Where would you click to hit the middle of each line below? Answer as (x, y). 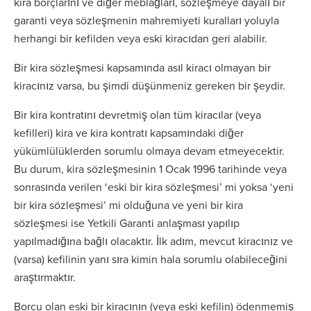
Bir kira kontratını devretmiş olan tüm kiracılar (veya (137, 115)
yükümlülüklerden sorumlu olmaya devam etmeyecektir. (149, 151)
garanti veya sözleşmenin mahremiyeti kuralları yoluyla (146, 20)
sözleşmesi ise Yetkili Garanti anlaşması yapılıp (127, 223)
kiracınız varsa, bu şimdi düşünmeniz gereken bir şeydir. (150, 85)
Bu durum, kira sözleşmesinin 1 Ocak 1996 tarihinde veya (150, 169)
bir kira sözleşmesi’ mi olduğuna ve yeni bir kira (128, 205)
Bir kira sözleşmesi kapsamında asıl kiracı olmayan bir (142, 67)
